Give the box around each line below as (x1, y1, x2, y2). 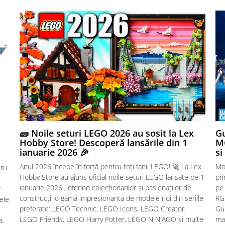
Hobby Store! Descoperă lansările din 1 (20, 136, 187, 149)
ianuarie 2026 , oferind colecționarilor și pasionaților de (20, 182, 191, 192)
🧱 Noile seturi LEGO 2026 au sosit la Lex (20, 127, 194, 139)
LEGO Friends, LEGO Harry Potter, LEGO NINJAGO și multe (20, 214, 203, 224)
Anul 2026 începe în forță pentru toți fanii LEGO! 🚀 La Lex (20, 161, 201, 171)
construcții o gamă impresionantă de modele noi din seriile (20, 193, 203, 203)
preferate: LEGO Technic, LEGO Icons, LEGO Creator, (20, 203, 186, 213)
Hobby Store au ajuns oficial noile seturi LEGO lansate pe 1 (20, 172, 204, 182)
